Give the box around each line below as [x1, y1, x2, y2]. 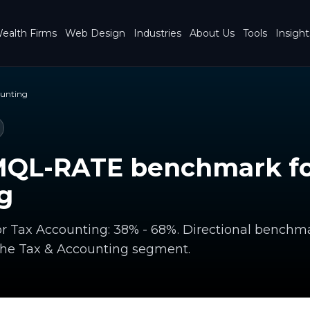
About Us [190, 27, 235, 39]
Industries [134, 27, 181, 39]
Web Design [65, 27, 125, 39]
